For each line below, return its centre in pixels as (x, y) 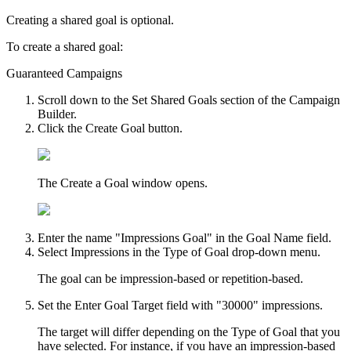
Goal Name (275, 237)
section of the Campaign (279, 100)
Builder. (57, 114)
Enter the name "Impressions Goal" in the (142, 237)
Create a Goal (94, 183)
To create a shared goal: (65, 46)
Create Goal (115, 128)
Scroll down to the (85, 100)
